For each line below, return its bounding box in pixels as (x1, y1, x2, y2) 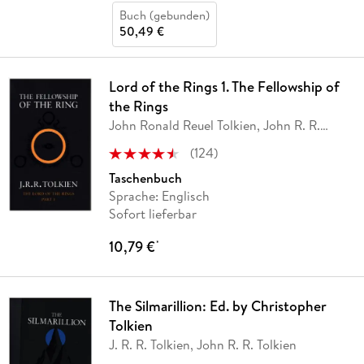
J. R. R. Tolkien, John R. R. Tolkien (108, 336, 297, 354)
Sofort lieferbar (108, 205, 197, 223)
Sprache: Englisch (108, 187, 210, 206)
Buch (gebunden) (119, 6, 210, 24)
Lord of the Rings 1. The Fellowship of (108, 76, 340, 97)
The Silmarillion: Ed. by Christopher (108, 296, 327, 317)
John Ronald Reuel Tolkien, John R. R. (108, 116, 320, 135)
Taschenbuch (108, 169, 182, 188)
